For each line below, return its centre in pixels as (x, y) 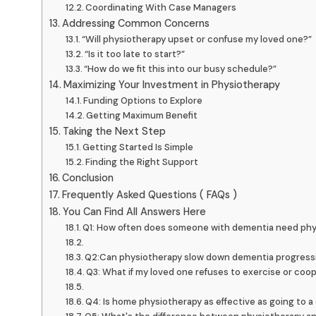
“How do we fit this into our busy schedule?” (181, 68)
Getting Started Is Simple (138, 147)
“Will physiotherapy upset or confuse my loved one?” (197, 39)
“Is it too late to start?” (135, 54)
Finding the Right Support (142, 162)
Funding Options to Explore (143, 100)
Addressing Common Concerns (135, 23)
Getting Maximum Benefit (142, 115)
